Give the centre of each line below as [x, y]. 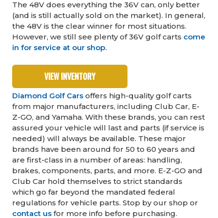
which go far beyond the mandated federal [94, 192]
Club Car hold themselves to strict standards [97, 182]
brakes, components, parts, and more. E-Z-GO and [107, 171]
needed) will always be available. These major [99, 139]
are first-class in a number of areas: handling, [97, 160]
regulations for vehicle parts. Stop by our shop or [105, 203]
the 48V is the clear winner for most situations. [99, 26]
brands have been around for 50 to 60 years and [104, 149]
